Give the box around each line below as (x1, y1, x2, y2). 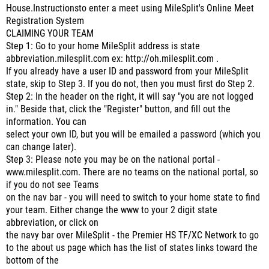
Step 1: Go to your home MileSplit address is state (6, 41, 200, 52)
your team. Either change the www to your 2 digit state (6, 205, 217, 216)
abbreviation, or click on (6, 217, 98, 228)
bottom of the (6, 255, 59, 266)
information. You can (6, 116, 86, 127)
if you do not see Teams (6, 180, 98, 190)
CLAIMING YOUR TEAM (6, 28, 94, 39)
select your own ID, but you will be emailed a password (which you (6, 129, 261, 140)
